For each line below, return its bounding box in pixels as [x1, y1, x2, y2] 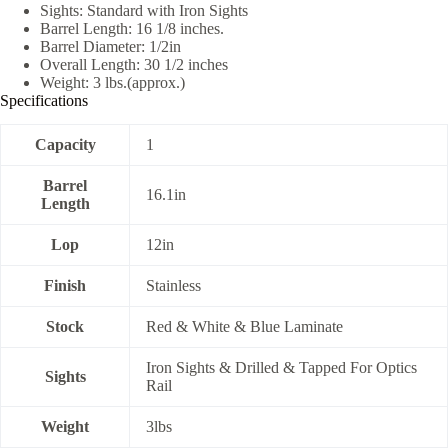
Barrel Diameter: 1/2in [40, 37, 181, 55]
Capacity [34, 136, 96, 154]
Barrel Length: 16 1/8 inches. [40, 19, 224, 37]
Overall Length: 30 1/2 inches [40, 55, 228, 73]
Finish [44, 277, 86, 295]
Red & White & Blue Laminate [146, 318, 343, 336]
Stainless [146, 277, 201, 295]
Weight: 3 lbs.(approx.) [40, 73, 185, 91]
